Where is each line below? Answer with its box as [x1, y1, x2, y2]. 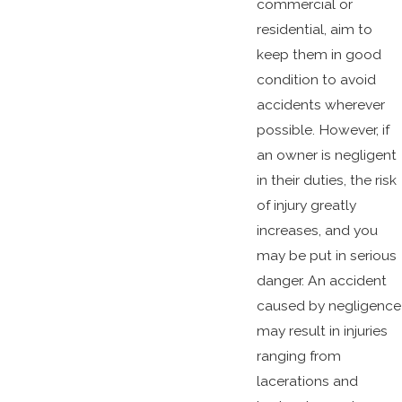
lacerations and [256, 372, 358, 390]
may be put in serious [256, 247, 397, 265]
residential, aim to [256, 21, 372, 39]
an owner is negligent [256, 146, 397, 164]
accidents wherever [256, 96, 385, 114]
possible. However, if [256, 121, 389, 139]
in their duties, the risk [256, 171, 397, 189]
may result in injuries [256, 322, 388, 340]
